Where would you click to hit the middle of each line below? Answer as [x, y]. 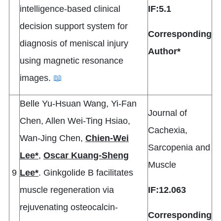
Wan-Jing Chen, [53, 138]
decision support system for [74, 26]
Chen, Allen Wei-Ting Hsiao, [75, 121]
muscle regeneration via [67, 190]
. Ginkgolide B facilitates [86, 173]
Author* [164, 52]
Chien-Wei [107, 138]
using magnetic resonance [72, 61]
